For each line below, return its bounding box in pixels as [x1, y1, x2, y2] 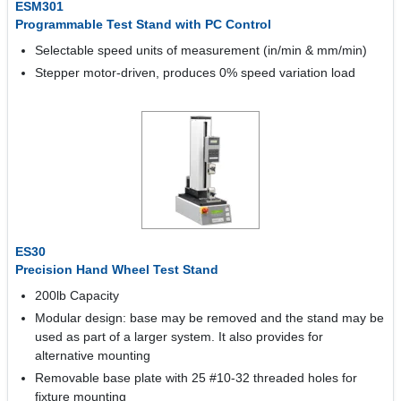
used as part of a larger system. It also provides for [35, 329, 324, 344]
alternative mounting [35, 348, 151, 363]
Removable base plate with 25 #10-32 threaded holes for [35, 371, 358, 385]
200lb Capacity [35, 288, 120, 303]
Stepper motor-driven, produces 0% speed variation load [35, 65, 356, 80]
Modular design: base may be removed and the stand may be [35, 311, 385, 325]
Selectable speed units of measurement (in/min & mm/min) [35, 43, 368, 57]
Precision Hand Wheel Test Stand [15, 262, 218, 277]
